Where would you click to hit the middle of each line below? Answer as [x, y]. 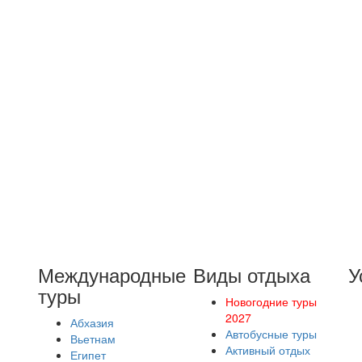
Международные [112, 274]
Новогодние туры [271, 301]
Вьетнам [93, 339]
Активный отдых [267, 350]
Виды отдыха [251, 274]
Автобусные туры [271, 334]
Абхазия [93, 322]
